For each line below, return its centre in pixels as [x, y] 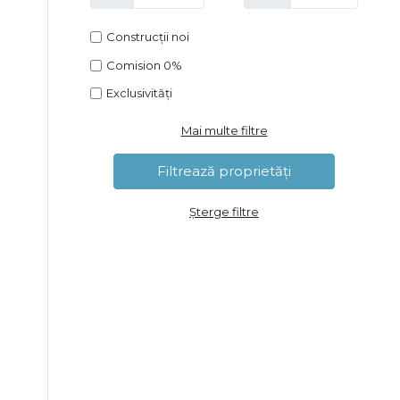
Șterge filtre [224, 211]
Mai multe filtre [224, 130]
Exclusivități [139, 93]
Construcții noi [148, 36]
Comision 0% [144, 65]
